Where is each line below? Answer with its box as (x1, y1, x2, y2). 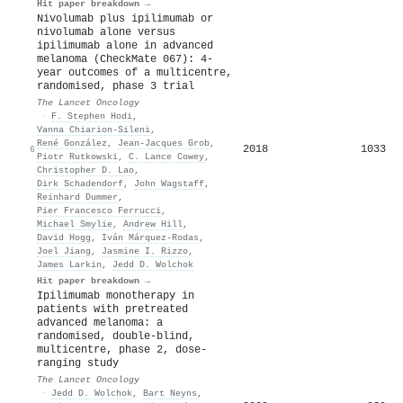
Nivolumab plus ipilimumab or (37, 12, 213, 25)
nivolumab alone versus (37, 25, 175, 39)
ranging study (37, 356, 119, 370)
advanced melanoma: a (37, 316, 163, 329)
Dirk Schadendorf (37, 177, 123, 189)
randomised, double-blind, (37, 329, 194, 343)
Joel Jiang (37, 245, 91, 256)
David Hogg (37, 231, 91, 243)
